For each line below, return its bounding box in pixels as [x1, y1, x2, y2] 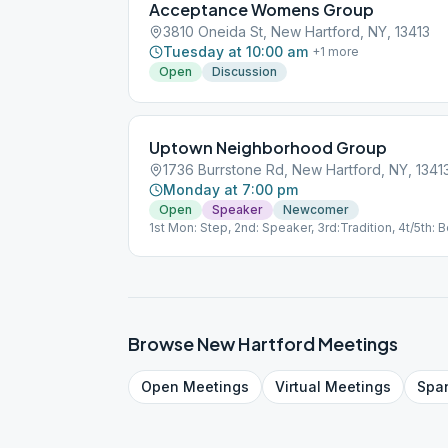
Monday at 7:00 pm [163, 181, 298, 198]
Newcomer [283, 202, 349, 217]
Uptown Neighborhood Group [149, 137, 387, 158]
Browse [128, 332, 197, 355]
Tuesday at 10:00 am [163, 43, 308, 60]
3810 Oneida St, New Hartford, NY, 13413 [163, 23, 430, 40]
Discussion [212, 64, 277, 79]
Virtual [275, 378, 321, 395]
